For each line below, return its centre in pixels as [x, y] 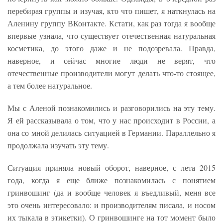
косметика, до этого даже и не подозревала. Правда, [111, 48]
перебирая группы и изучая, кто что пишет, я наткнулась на [111, 11]
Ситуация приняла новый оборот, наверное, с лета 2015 [111, 168]
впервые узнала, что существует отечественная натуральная [111, 36]
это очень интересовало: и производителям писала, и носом [111, 205]
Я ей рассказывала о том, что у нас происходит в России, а [111, 120]
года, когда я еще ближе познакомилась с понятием [111, 180]
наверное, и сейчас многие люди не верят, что [111, 61]
